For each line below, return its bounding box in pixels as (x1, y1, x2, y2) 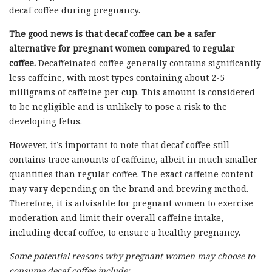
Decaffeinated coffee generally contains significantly (36, 56, 261, 69)
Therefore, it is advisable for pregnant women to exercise (9, 197, 253, 209)
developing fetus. (9, 115, 82, 127)
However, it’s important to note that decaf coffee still (9, 138, 229, 151)
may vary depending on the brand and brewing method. (9, 182, 248, 194)
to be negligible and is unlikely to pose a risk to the (9, 100, 227, 112)
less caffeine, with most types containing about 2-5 (9, 71, 225, 83)
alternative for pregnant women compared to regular (9, 42, 235, 54)
